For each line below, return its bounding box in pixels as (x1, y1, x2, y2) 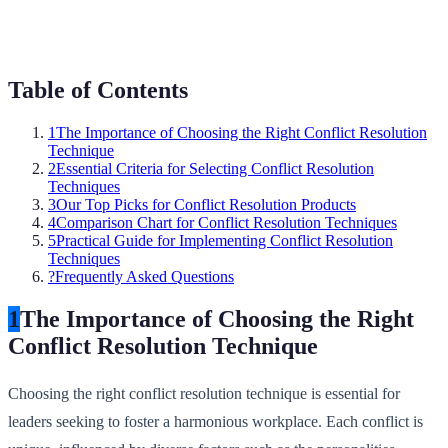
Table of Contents (8, 76, 188, 103)
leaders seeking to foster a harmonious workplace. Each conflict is (8, 412, 423, 430)
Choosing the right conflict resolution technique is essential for (8, 384, 400, 402)
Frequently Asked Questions (55, 267, 234, 285)
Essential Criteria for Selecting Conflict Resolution (56, 159, 374, 177)
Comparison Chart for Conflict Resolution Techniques (56, 213, 397, 231)
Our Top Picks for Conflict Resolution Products (56, 195, 356, 213)
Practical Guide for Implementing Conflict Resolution (56, 231, 393, 249)
